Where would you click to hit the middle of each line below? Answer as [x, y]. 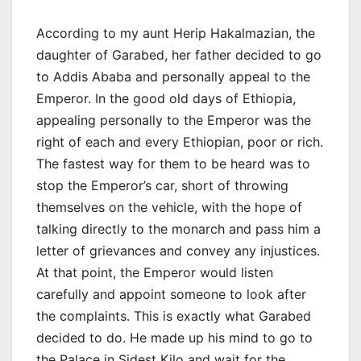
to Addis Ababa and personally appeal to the [173, 76]
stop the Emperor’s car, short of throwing [162, 185]
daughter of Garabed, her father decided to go [179, 54]
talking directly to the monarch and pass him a [178, 228]
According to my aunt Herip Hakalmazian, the [176, 33]
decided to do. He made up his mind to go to [174, 337]
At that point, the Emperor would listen [155, 272]
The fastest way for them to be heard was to [173, 163]
